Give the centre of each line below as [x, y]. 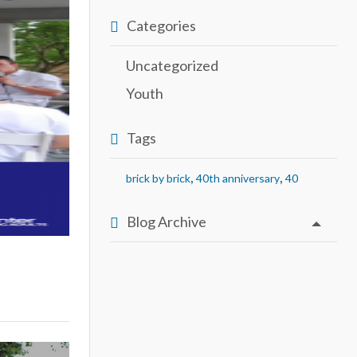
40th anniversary [238, 178]
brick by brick [158, 178]
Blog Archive [167, 221]
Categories [161, 25]
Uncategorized [172, 65]
